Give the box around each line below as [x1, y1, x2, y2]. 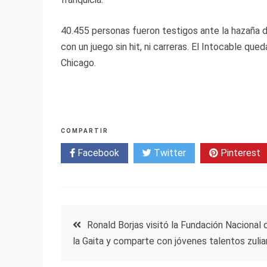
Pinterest [218, 147, 260, 159]
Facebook [75, 147, 119, 159]
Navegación [60, 209, 162, 232]
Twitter [151, 147, 186, 159]
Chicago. [61, 57, 96, 69]
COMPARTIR [61, 128, 108, 135]
